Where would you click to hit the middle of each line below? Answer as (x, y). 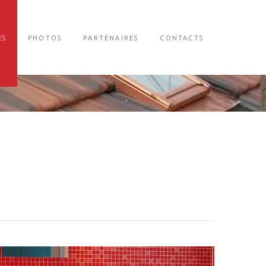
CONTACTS (182, 38)
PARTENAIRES (111, 38)
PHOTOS (45, 38)
